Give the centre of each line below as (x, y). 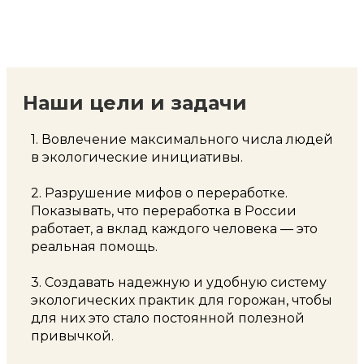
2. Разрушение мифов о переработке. (159, 193)
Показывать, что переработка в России (164, 211)
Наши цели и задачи (135, 103)
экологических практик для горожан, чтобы (182, 301)
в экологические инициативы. (137, 158)
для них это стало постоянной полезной (168, 318)
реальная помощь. (96, 247)
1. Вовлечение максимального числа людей (182, 140)
